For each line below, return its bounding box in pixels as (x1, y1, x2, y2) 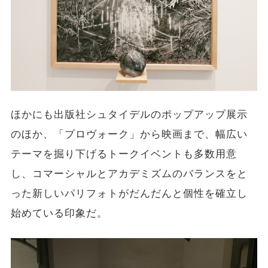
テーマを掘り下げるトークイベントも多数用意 (10, 148, 237, 161)
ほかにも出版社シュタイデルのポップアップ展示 (10, 108, 248, 121)
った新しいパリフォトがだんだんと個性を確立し (10, 187, 248, 200)
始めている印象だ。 (10, 207, 108, 220)
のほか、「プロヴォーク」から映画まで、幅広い (10, 128, 248, 141)
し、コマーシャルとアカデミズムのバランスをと (10, 167, 248, 181)
